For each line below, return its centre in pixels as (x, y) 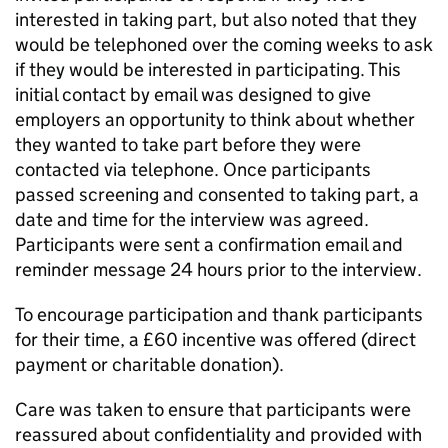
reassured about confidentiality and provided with (218, 434)
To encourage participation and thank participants (219, 314)
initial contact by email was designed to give (193, 94)
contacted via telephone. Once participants (193, 169)
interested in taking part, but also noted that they (216, 19)
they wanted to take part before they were (188, 144)
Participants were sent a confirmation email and (209, 244)
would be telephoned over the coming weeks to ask (224, 44)
